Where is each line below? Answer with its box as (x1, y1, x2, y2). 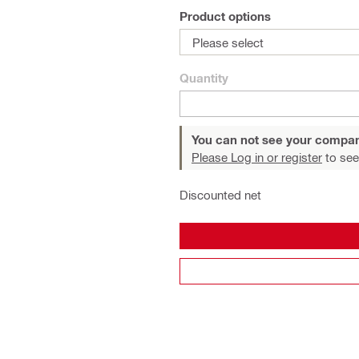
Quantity (179, 71, 228, 85)
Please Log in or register (192, 150, 322, 164)
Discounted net (179, 188, 261, 202)
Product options (179, 9, 271, 23)
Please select (192, 34, 264, 50)
